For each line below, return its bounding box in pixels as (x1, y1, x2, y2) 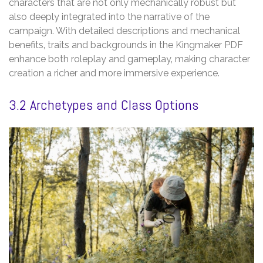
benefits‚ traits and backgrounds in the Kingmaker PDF (9, 39, 243, 50)
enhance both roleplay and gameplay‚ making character (9, 53, 250, 65)
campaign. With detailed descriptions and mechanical (9, 25, 240, 36)
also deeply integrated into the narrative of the (9, 11, 210, 22)
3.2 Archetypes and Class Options (9, 95, 198, 114)
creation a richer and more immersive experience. (9, 67, 220, 79)
